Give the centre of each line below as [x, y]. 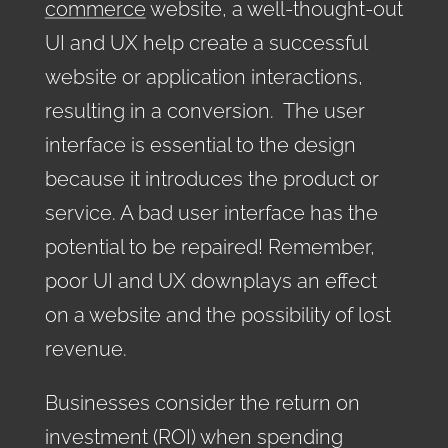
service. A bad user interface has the [211, 212]
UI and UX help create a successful [205, 42]
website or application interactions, [203, 76]
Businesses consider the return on [202, 402]
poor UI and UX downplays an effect [210, 280]
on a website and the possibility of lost [217, 314]
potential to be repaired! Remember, [209, 246]
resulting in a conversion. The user [204, 110]
